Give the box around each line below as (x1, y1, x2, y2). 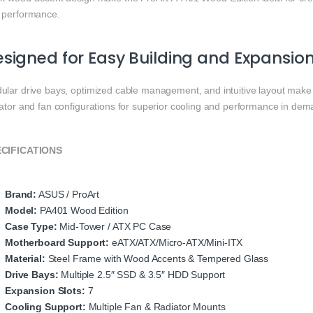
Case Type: (5, 221, 57, 233)
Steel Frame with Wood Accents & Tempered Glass (45, 253, 269, 265)
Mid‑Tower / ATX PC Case (57, 221, 172, 233)
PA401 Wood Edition (37, 205, 129, 217)
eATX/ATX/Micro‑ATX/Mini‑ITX (109, 237, 243, 249)
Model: (5, 205, 38, 217)
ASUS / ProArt (36, 189, 100, 201)
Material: (5, 253, 45, 265)
